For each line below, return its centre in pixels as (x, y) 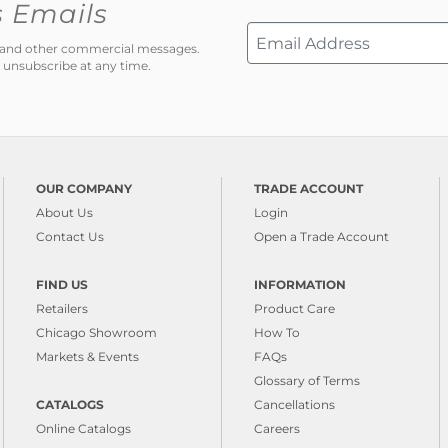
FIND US (62, 285)
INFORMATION (300, 285)
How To (277, 333)
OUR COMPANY (84, 189)
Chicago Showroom (96, 333)
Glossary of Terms (307, 381)
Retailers (62, 309)
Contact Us (70, 237)
